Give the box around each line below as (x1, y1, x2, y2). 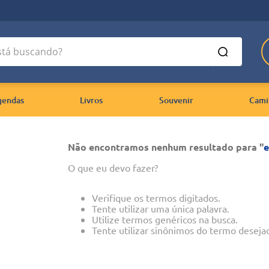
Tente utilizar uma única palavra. (91, 202, 229, 214)
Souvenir (159, 94, 193, 106)
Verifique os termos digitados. (91, 192, 220, 204)
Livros (80, 94, 103, 106)
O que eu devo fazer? (67, 162, 158, 174)
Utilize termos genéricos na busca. (91, 213, 238, 225)
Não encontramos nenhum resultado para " (67, 141, 264, 153)
